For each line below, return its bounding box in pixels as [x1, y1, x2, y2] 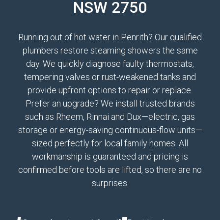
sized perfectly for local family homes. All [32, 138, 188, 148]
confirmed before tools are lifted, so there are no [18, 165, 202, 175]
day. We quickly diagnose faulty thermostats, [26, 58, 194, 69]
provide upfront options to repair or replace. [27, 85, 192, 95]
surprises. [91, 178, 129, 188]
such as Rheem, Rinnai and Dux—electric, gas [25, 111, 195, 122]
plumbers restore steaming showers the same [22, 45, 198, 55]
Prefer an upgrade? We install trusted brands [25, 98, 195, 109]
